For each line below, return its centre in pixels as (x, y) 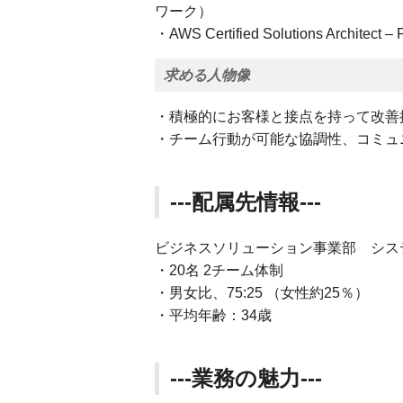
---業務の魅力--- (246, 378)
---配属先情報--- (246, 202)
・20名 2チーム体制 (219, 270)
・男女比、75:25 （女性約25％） (262, 293)
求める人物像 (207, 75)
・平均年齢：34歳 (213, 315)
